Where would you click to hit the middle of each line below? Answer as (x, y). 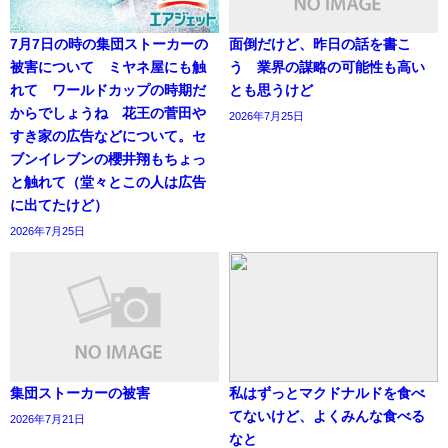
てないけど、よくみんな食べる (327, 415)
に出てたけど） (59, 205)
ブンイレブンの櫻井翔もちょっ (108, 159)
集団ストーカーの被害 (80, 392)
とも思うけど (271, 90)
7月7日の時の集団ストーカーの (109, 44)
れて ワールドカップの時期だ (108, 90)
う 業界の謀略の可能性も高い (327, 67)
